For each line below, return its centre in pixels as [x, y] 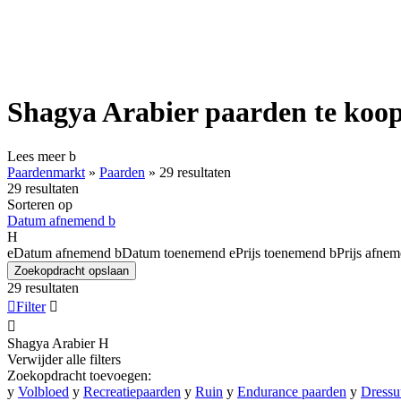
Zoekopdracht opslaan [72, 270]
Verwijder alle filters [64, 359]
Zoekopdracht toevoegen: [79, 375]
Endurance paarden [292, 391]
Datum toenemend [174, 252]
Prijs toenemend [281, 252]
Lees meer [38, 156]
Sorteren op [40, 204]
